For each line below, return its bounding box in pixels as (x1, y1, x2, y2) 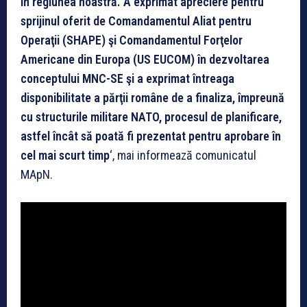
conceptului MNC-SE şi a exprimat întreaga (21, 71, 234, 86)
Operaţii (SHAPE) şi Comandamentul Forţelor (21, 32, 243, 47)
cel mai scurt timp (21, 147, 110, 162)
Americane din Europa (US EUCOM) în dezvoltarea (21, 51, 269, 66)
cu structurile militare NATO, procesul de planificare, (21, 109, 282, 124)
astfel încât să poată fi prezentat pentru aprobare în (21, 128, 281, 143)
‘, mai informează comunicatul (110, 147, 256, 162)
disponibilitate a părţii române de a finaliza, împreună (21, 90, 284, 105)
